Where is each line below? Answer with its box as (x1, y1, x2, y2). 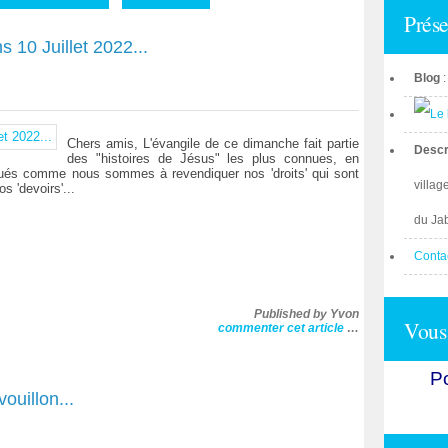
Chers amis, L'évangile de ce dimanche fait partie (67, 136, 359, 151)
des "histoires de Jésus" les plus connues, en (67, 151, 359, 166)
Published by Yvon (254, 307, 359, 321)
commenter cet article (218, 321, 347, 335)
